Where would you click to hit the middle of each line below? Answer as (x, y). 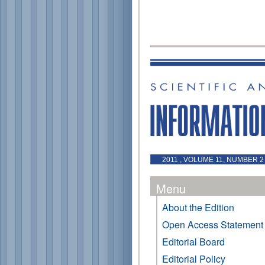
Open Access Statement (213, 224)
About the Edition (198, 207)
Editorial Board (193, 242)
